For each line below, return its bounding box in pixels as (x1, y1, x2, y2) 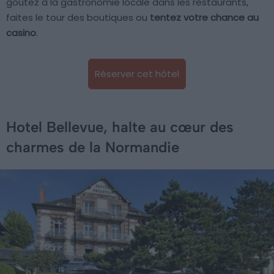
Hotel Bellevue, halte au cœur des (6, 117, 234, 136)
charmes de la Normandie (6, 138, 179, 156)
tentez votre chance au (150, 10, 259, 24)
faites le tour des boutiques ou (6, 10, 150, 24)
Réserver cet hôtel (95, 67, 179, 80)
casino (6, 26, 36, 39)
